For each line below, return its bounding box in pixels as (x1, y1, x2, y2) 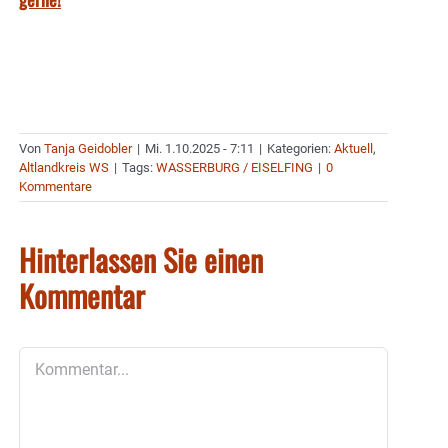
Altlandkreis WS (19, 159, 109, 175)
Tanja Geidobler (44, 140, 132, 156)
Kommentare (19, 178, 92, 194)
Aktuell (334, 140, 373, 156)
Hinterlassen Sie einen (19, 236, 263, 282)
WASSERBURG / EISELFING (156, 159, 313, 175)
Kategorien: (267, 140, 334, 156)
